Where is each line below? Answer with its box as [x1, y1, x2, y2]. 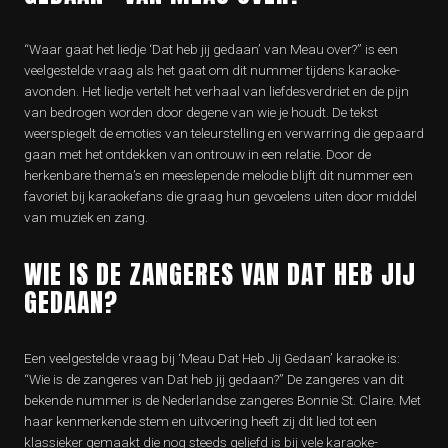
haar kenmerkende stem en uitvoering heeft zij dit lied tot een [24, 413, 377, 430]
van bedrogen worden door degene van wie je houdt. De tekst [24, 104, 378, 121]
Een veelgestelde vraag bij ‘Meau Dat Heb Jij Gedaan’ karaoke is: [24, 350, 400, 367]
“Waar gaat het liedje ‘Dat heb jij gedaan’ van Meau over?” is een [24, 41, 398, 58]
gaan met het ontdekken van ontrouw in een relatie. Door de [24, 146, 371, 163]
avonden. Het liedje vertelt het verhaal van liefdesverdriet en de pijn [24, 83, 409, 100]
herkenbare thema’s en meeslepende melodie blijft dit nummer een [24, 167, 413, 184]
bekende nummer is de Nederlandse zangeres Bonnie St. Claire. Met [24, 392, 421, 409]
